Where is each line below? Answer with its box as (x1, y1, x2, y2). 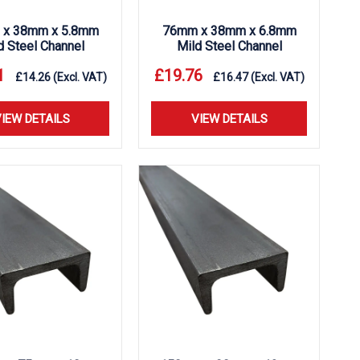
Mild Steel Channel (176, 39, 282, 54)
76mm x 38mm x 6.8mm (162, 23, 297, 39)
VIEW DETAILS (190, 112, 268, 126)
